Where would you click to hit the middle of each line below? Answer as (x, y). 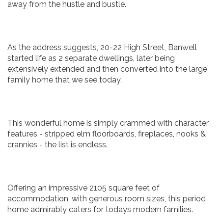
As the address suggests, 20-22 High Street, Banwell (102, 47)
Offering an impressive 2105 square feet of (83, 188)
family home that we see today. (65, 80)
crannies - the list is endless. (57, 145)
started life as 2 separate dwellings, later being (91, 58)
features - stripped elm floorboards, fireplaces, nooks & (107, 134)
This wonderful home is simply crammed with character (108, 123)
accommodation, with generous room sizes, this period (107, 199)
